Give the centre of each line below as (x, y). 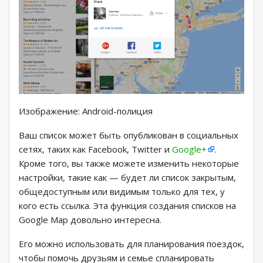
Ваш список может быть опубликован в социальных (129, 135)
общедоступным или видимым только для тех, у (122, 191)
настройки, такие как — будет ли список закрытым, (127, 177)
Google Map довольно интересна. (90, 219)
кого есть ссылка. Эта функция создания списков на (127, 205)
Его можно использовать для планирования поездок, (131, 243)
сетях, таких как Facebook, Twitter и (95, 149)
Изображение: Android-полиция (86, 111)
